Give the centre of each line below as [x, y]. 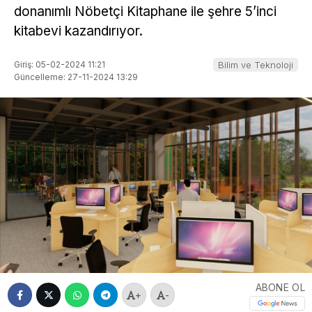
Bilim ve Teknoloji [256, 64]
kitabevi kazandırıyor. [78, 31]
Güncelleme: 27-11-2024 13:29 [76, 77]
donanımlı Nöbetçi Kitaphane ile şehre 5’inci [145, 12]
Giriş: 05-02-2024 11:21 [60, 64]
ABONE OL [280, 287]
